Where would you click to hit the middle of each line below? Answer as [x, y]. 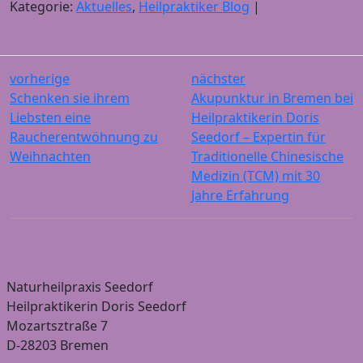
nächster [218, 78]
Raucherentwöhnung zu [84, 137]
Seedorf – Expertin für [258, 137]
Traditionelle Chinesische [267, 156]
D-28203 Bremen [58, 345]
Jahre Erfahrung [240, 195]
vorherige [40, 78]
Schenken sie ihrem [70, 98]
